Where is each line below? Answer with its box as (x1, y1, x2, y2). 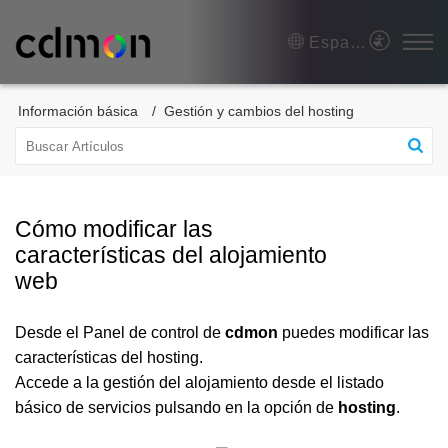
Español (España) (350, 33, 367, 51)
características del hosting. (15, 349, 203, 366)
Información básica (18, 103, 138, 119)
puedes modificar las (278, 324, 429, 341)
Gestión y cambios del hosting (164, 103, 354, 119)
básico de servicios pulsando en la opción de (15, 399, 338, 416)
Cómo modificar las (15, 216, 213, 242)
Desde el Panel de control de (15, 324, 225, 341)
